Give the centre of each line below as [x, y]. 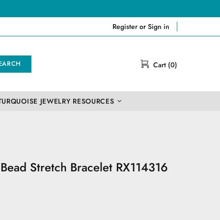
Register [125, 27]
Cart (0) [165, 65]
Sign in [159, 27]
